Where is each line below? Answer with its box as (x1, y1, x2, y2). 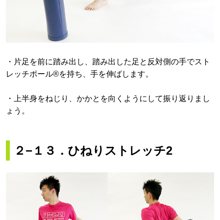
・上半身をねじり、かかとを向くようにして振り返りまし (6, 94, 210, 103)
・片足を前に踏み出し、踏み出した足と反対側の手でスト (6, 57, 210, 66)
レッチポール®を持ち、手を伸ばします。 (6, 69, 153, 78)
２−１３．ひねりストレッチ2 (14, 144, 172, 158)
